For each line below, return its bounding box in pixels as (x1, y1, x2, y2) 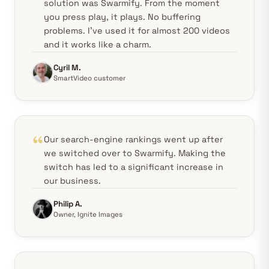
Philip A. (53, 199, 82, 209)
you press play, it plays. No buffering (44, 11, 201, 22)
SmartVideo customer (53, 74, 125, 82)
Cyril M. (53, 62, 81, 73)
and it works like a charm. (44, 39, 151, 50)
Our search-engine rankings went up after (44, 134, 223, 145)
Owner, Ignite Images (53, 210, 122, 219)
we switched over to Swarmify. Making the (44, 148, 226, 159)
